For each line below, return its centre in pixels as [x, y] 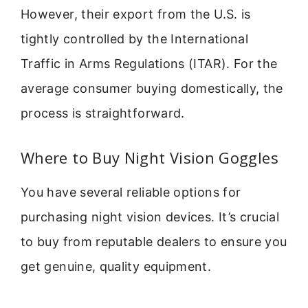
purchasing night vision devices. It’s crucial [150, 217]
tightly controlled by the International [135, 39]
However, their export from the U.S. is [136, 14]
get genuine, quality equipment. [116, 266]
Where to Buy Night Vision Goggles [150, 157]
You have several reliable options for [131, 192]
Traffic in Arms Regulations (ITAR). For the [149, 64]
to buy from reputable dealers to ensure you [154, 241]
